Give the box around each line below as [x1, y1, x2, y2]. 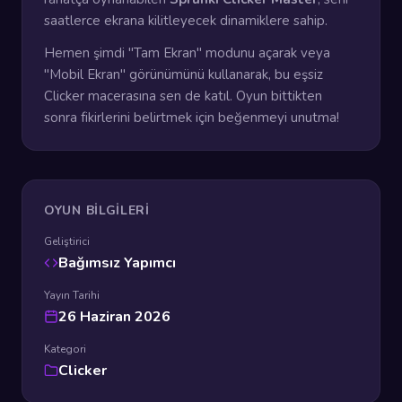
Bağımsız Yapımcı [58, 253, 176, 273]
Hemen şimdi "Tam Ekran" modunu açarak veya [44, 44, 330, 62]
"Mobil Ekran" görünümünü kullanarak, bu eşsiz [44, 66, 323, 83]
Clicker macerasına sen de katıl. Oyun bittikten [44, 87, 322, 105]
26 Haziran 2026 [58, 307, 170, 327]
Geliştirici [44, 234, 90, 249]
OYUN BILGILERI [44, 202, 150, 219]
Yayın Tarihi [44, 288, 100, 302]
